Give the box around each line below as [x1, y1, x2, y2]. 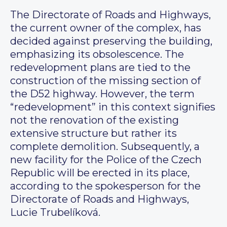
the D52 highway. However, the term [10, 88, 195, 100]
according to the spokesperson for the [10, 180, 201, 193]
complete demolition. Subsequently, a [10, 140, 200, 153]
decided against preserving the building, [10, 35, 212, 48]
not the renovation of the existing [10, 114, 179, 127]
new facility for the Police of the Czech [10, 154, 202, 166]
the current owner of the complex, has [10, 22, 201, 34]
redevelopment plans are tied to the [10, 61, 191, 74]
